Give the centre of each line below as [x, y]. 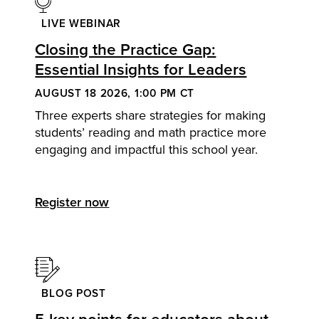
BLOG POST [74, 293]
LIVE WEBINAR [82, 22]
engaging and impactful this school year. [147, 149]
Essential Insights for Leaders [141, 69]
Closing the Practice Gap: [126, 49]
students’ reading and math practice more [151, 132]
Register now [72, 202]
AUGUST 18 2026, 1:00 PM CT [115, 92]
